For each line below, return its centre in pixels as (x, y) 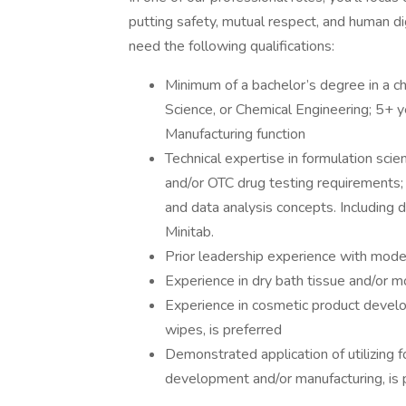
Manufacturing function (235, 134)
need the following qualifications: (232, 46)
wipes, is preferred (223, 330)
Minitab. (189, 232)
